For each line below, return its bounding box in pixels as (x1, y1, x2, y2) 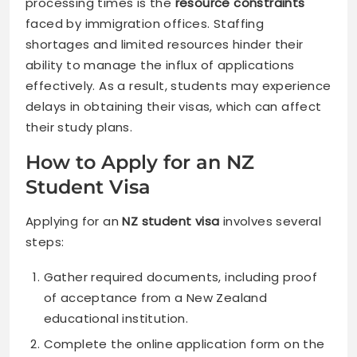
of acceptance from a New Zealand (43, 289, 268, 307)
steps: (25, 233, 65, 251)
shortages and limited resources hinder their (25, 36, 304, 53)
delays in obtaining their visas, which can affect (25, 98, 322, 116)
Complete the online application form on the (43, 335, 325, 353)
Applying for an (25, 213, 123, 230)
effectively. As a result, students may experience (25, 77, 331, 95)
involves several (219, 213, 322, 230)
